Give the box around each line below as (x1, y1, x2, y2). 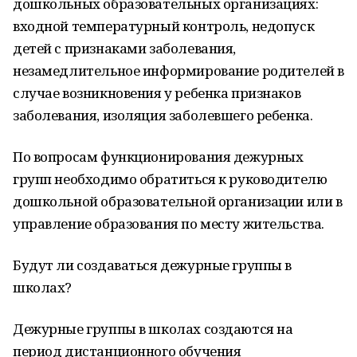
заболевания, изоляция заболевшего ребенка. (13, 106, 313, 124)
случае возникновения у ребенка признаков (13, 84, 301, 102)
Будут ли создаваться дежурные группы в (13, 256, 292, 274)
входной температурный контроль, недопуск (13, 17, 315, 35)
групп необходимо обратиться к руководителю (13, 170, 328, 188)
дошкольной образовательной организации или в (13, 192, 343, 210)
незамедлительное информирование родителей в (13, 61, 344, 80)
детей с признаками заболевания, (13, 39, 236, 57)
